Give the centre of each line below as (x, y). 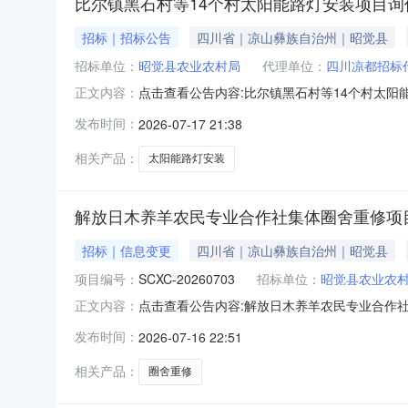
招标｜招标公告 (127, 37)
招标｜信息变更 (127, 250)
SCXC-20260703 (187, 278)
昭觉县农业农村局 (189, 65)
